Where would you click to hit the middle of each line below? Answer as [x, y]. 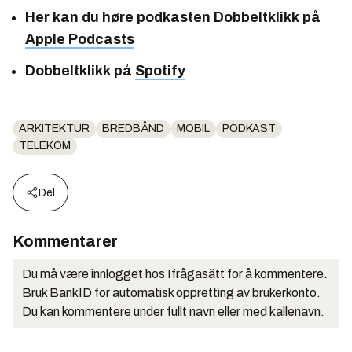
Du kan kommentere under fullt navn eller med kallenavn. [173, 311]
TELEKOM [45, 145]
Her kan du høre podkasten [119, 17]
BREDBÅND [133, 128]
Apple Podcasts [80, 39]
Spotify [160, 70]
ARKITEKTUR [54, 128]
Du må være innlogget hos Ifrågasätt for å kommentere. [175, 273]
